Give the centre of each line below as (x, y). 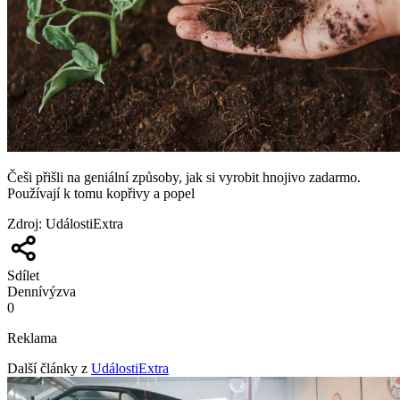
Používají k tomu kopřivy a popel (101, 194)
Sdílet (23, 276)
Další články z (47, 369)
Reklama (32, 338)
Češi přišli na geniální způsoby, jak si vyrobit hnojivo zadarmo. (184, 178)
